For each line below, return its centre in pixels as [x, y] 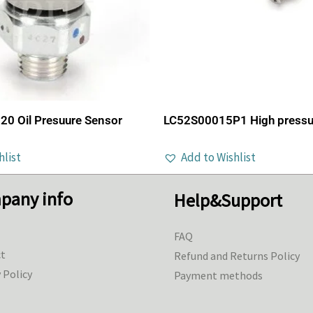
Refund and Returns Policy [237, 256]
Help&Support [228, 201]
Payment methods [218, 276]
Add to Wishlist [218, 158]
